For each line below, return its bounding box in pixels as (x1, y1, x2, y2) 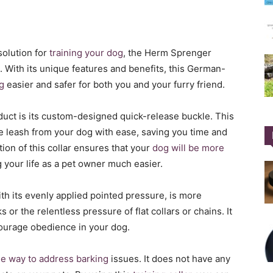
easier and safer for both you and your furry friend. (4, 79, 225, 90)
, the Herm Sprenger (123, 47, 211, 58)
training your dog (49, 47, 123, 58)
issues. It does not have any (108, 253, 230, 264)
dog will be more (152, 142, 224, 154)
